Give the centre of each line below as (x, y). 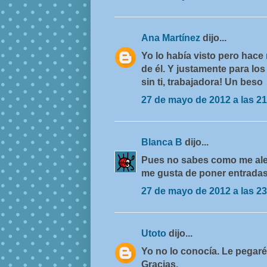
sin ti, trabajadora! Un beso (202, 82)
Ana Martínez (172, 38)
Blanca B (163, 142)
